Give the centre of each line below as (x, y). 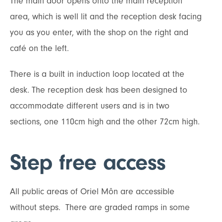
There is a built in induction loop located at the (97, 74)
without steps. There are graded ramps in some (100, 207)
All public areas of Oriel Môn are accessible (92, 191)
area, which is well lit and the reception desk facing (106, 17)
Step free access (88, 163)
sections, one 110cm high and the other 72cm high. (105, 122)
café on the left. (39, 49)
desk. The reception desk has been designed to (99, 90)
